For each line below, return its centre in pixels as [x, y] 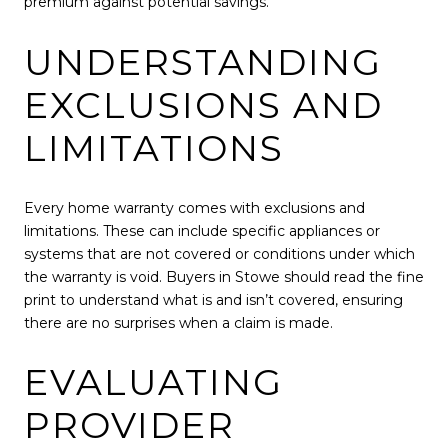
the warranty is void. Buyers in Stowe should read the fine [224, 276]
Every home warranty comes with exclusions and [194, 207]
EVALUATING [153, 382]
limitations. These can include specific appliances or [202, 230]
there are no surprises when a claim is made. [178, 322]
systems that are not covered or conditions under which [219, 253]
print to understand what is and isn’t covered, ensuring [213, 299]
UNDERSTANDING [203, 62]
